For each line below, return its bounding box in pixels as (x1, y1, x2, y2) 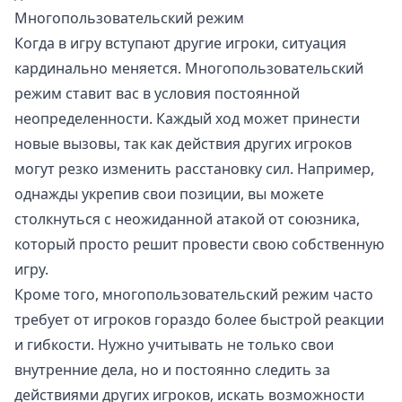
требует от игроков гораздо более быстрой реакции (14, 310, 384, 330)
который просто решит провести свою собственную (14, 234, 384, 255)
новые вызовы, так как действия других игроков (14, 134, 352, 154)
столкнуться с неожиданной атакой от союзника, (14, 209, 360, 230)
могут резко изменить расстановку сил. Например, (14, 159, 374, 179)
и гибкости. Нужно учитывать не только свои (14, 335, 334, 355)
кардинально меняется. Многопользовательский (14, 58, 363, 79)
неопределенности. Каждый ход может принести (14, 109, 360, 129)
